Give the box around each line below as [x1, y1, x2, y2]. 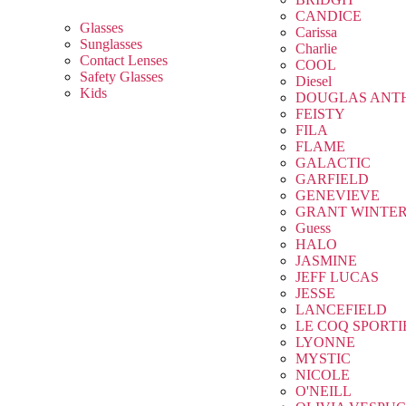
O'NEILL [295, 383, 352, 400]
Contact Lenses [80, 53, 168, 69]
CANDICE [295, 8, 362, 24]
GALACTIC [295, 155, 371, 171]
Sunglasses [80, 36, 142, 53]
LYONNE [295, 334, 355, 351]
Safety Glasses [80, 69, 163, 85]
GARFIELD [295, 171, 369, 188]
